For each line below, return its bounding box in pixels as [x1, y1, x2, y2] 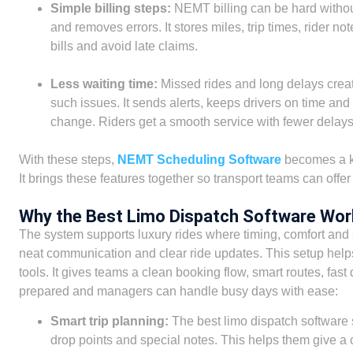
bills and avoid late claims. [50, 39, 198, 54]
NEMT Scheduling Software [117, 153, 281, 167]
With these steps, [18, 153, 117, 167]
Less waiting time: [50, 77, 158, 91]
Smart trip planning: [50, 314, 169, 329]
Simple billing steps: [50, 2, 171, 16]
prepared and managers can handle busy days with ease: [18, 284, 338, 298]
